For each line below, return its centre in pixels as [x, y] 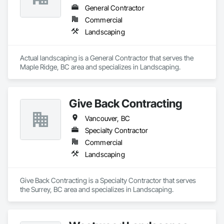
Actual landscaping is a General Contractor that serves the [107, 58]
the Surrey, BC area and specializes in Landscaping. [97, 189]
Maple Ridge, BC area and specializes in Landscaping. [100, 67]
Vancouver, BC [107, 118]
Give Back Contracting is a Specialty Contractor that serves [108, 180]
